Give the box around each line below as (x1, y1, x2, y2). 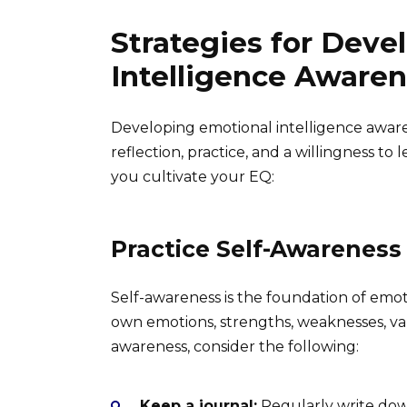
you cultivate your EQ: (111, 167, 274, 185)
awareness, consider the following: (111, 337, 359, 355)
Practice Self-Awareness (111, 234, 402, 263)
